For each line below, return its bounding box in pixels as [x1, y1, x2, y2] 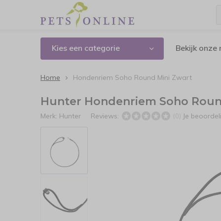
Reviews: [91, 111, 121, 120]
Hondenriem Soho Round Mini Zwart [73, 73, 192, 82]
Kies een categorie [52, 43, 120, 53]
